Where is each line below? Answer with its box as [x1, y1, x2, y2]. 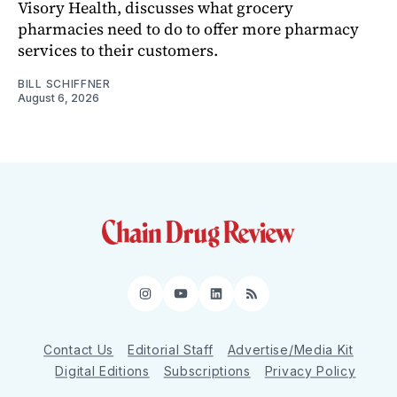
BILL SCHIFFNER [18, 76, 111, 90]
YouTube [179, 291, 248, 310]
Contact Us [43, 342, 114, 357]
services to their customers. [18, 38, 218, 61]
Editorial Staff [128, 342, 214, 357]
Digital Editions [55, 363, 150, 378]
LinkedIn [214, 291, 282, 310]
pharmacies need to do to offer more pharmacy [18, 17, 359, 40]
